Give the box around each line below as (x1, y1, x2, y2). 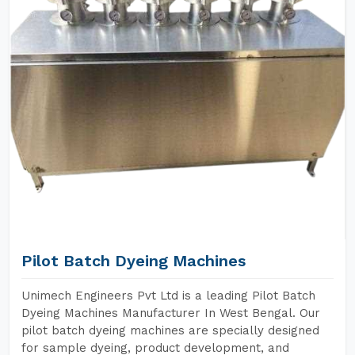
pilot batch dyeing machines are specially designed (21, 323, 319, 338)
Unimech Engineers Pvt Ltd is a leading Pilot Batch (21, 288, 315, 303)
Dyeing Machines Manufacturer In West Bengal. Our (21, 306, 320, 320)
